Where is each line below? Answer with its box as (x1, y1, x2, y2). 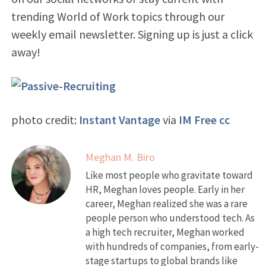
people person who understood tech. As (85, 211, 255, 224)
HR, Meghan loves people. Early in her (85, 182, 245, 196)
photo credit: (11, 112, 79, 127)
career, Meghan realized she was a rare (85, 197, 248, 210)
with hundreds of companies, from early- (85, 239, 259, 253)
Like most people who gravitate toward (85, 168, 253, 182)
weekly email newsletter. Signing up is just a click (11, 26, 253, 42)
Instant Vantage (78, 112, 160, 127)
